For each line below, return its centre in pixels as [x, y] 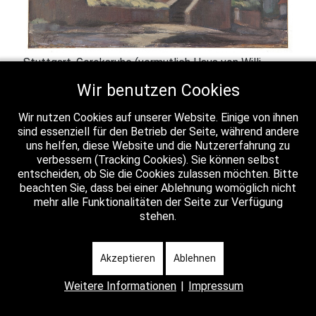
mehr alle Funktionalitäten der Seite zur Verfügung [158, 202]
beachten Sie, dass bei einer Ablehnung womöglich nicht [158, 188]
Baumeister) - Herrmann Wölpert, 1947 [119, 79]
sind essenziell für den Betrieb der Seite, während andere [158, 132]
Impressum [216, 286]
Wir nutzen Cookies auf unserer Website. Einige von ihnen [158, 117]
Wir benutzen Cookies [158, 90]
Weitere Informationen [120, 286]
